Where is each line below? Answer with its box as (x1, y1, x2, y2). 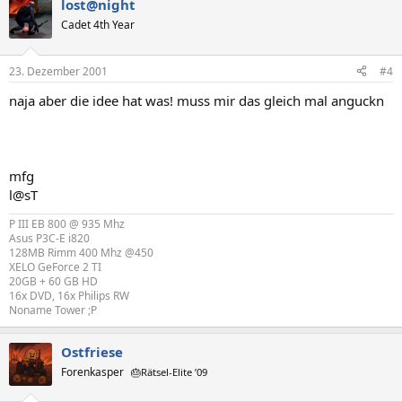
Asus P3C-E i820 (9, 230, 90, 246)
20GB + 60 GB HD (9, 273, 98, 289)
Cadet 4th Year (61, 17, 135, 32)
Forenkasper (61, 363, 124, 380)
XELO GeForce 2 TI (9, 258, 101, 275)
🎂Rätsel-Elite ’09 (131, 364, 207, 379)
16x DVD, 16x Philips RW (9, 287, 129, 303)
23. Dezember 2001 (9, 63, 108, 79)
